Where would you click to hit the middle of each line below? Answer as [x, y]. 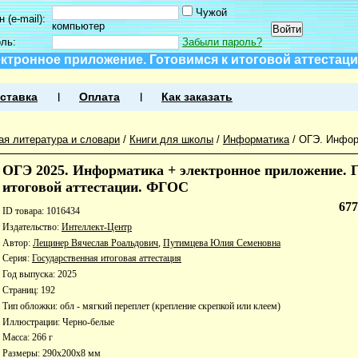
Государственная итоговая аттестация [107, 259]
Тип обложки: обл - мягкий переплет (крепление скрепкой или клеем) [141, 306]
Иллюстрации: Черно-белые [58, 322]
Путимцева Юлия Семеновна [222, 243]
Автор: [18, 243]
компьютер [78, 26]
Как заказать [197, 97]
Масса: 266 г [28, 338]
